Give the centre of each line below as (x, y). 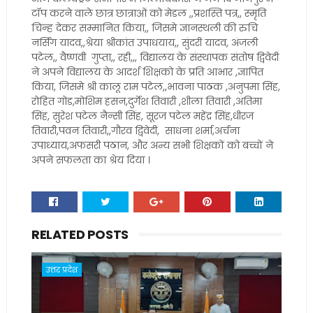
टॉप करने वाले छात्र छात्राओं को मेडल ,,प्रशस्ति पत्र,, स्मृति (148, 13)
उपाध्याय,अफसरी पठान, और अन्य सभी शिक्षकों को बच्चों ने (152, 145)
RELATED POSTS (80, 234)
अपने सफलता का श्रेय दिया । (90, 160)
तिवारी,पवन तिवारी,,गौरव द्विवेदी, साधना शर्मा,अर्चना (135, 131)
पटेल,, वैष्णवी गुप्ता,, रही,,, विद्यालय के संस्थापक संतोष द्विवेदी (155, 57)
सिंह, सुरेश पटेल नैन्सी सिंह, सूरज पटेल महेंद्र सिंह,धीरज (142, 116)
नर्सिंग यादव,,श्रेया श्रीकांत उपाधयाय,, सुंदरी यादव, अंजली (144, 43)
